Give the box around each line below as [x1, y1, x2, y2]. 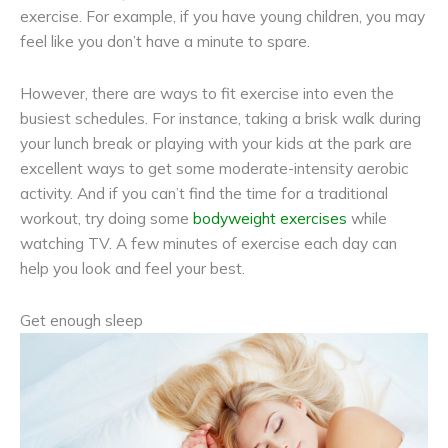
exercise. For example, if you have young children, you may [20, 5, 425, 26]
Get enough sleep [20, 309, 143, 330]
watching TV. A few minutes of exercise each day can [20, 232, 397, 253]
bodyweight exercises [193, 207, 347, 228]
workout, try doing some [20, 207, 193, 228]
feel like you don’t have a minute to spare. [20, 30, 310, 51]
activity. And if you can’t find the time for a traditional [20, 182, 388, 203]
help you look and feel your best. [20, 257, 245, 278]
